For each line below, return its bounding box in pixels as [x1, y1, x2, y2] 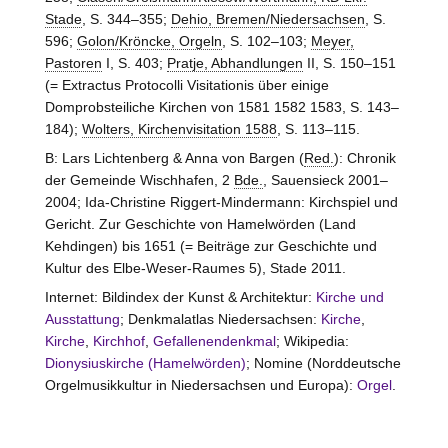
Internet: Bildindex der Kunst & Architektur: [44, 289, 316, 306]
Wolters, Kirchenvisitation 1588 [81, 120, 277, 137]
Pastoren [44, 54, 102, 71]
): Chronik [333, 149, 396, 166]
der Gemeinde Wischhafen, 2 [44, 171, 234, 188]
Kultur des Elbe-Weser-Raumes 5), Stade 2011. [44, 259, 346, 276]
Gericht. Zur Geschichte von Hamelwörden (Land [44, 215, 356, 232]
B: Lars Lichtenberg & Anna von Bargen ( [44, 149, 304, 166]
